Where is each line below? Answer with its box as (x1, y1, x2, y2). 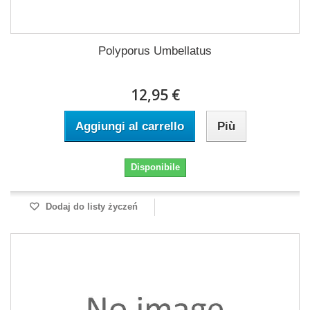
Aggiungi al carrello (75, 120, 184, 133)
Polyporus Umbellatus (98, 44, 212, 57)
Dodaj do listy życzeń (42, 201, 138, 212)
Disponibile (130, 162, 180, 172)
